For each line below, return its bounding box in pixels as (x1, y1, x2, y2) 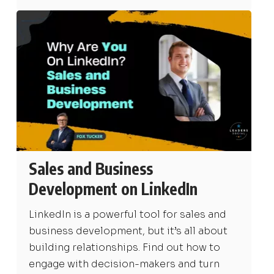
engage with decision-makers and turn (28, 257, 220, 270)
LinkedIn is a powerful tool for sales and (28, 207, 226, 221)
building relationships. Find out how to (28, 240, 220, 254)
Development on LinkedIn (28, 178, 198, 199)
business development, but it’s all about (28, 224, 228, 237)
